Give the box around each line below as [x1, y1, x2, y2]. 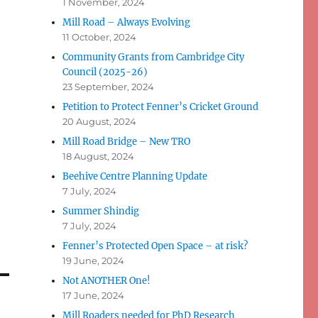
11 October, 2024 [62, 31, 137, 43]
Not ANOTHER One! [62, 275, 151, 287]
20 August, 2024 [62, 116, 137, 128]
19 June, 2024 [62, 255, 125, 267]
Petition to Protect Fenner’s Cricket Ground [62, 101, 259, 114]
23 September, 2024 [62, 81, 155, 93]
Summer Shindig [62, 205, 140, 218]
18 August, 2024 [62, 150, 135, 163]
